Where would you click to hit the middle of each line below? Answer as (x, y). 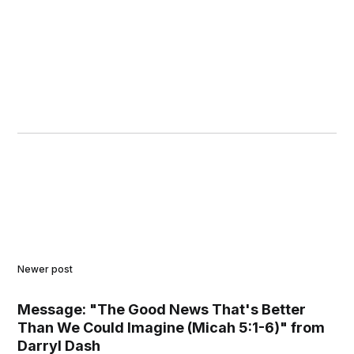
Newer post (45, 269)
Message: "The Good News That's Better (162, 310)
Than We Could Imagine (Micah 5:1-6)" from (171, 328)
